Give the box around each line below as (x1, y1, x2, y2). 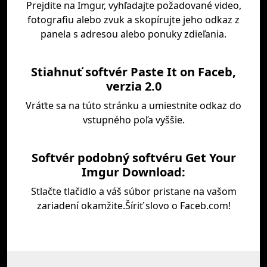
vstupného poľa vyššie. (82, 113, 185, 126)
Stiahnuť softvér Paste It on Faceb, (31, 64, 236, 80)
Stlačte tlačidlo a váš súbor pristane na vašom (30, 185, 237, 198)
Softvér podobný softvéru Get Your (31, 150, 236, 166)
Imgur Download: (82, 164, 185, 180)
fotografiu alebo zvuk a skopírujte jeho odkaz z (27, 13, 240, 26)
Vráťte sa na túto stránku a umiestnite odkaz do (26, 99, 241, 112)
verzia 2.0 (105, 78, 162, 94)
